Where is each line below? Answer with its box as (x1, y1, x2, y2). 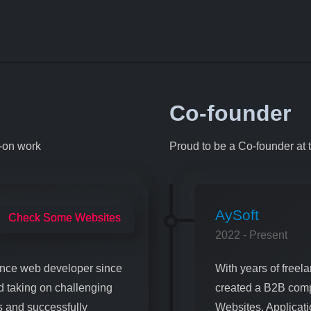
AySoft (215, 206, 259, 223)
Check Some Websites (8, 211, 121, 224)
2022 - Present (215, 228, 287, 241)
